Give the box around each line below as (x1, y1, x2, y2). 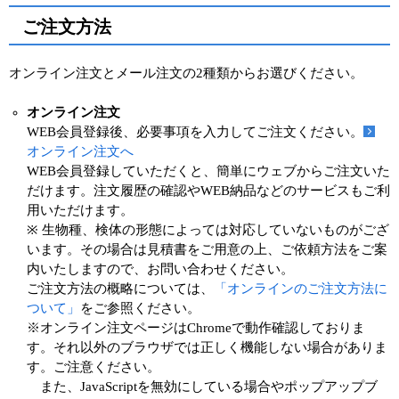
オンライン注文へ (27, 143, 134, 159)
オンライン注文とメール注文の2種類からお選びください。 (9, 65, 363, 80)
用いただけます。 (27, 202, 134, 217)
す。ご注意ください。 (27, 359, 160, 374)
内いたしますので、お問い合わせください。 (27, 261, 294, 276)
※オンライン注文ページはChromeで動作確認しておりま (27, 320, 365, 335)
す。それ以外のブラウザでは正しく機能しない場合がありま (27, 339, 387, 354)
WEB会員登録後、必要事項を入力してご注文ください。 (27, 124, 363, 139)
